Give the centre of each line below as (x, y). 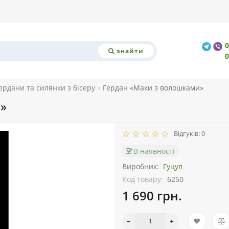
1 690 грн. (152, 196)
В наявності (154, 151)
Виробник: (141, 167)
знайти (130, 51)
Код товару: (143, 179)
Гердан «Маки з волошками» (153, 88)
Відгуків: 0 (188, 134)
